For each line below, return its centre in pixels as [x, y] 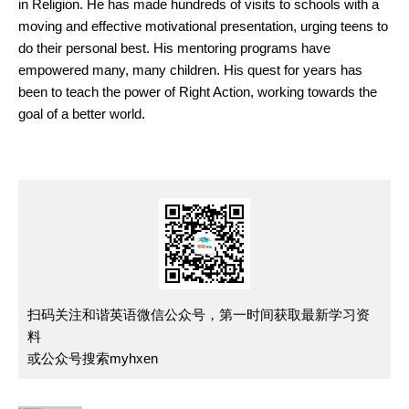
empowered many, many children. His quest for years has [190, 70]
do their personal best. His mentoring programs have [174, 48]
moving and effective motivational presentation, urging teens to [203, 26]
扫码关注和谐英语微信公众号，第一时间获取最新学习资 [199, 315]
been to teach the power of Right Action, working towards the [198, 92]
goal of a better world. [82, 114]
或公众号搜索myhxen [93, 358]
